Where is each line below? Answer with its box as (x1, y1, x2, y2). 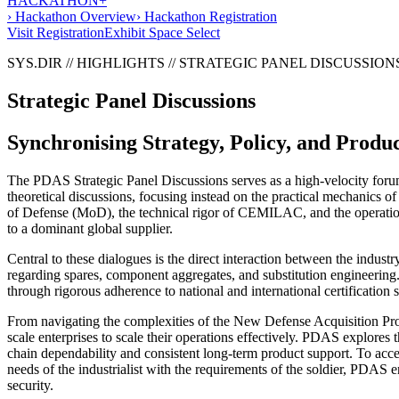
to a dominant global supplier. (7, 220, 173, 236)
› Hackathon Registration (136, 9, 277, 24)
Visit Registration (7, 25, 104, 40)
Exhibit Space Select (104, 25, 220, 40)
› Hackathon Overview (7, 9, 136, 24)
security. (7, 377, 53, 393)
